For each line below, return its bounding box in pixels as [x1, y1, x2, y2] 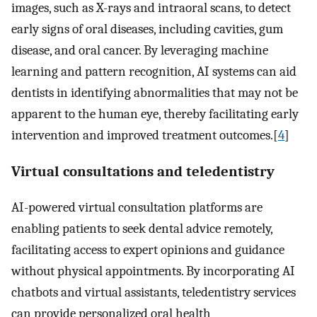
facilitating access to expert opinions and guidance [11, 242, 284, 258]
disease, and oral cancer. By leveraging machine [11, 42, 268, 58]
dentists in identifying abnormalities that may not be [11, 84, 298, 100]
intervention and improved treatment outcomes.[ [11, 127, 278, 143]
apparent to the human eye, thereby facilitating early [11, 105, 299, 122]
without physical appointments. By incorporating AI [11, 263, 295, 279]
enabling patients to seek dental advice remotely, [11, 221, 272, 237]
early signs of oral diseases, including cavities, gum [11, 21, 283, 37]
